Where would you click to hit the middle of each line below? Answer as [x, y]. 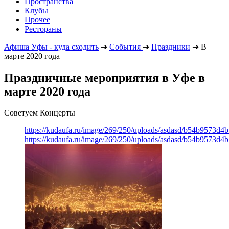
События [125, 47]
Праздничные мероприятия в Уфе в [105, 77]
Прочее [37, 19]
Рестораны [43, 29]
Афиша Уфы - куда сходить [51, 47]
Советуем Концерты [40, 113]
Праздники [171, 47]
